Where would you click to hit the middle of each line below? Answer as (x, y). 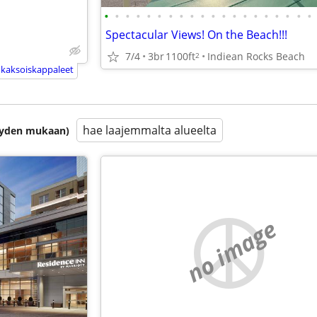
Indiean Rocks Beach (256, 56)
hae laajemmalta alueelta (150, 130)
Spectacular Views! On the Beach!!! (196, 35)
